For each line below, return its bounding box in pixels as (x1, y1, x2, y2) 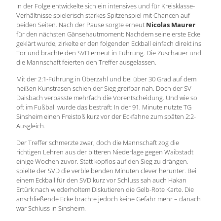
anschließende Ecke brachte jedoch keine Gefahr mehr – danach (16, 194, 201, 204)
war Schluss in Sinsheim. (16, 204, 86, 213)
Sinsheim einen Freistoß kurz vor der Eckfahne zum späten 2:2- (16, 112, 196, 121)
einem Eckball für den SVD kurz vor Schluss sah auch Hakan (16, 176, 186, 185)
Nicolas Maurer (146, 20, 195, 30)
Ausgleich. (16, 121, 45, 131)
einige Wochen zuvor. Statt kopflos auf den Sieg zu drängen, (16, 157, 188, 166)
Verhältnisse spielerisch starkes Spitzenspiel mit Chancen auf (16, 11, 190, 20)
